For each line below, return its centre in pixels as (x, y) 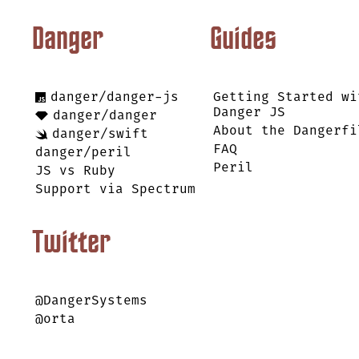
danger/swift (100, 134)
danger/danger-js (115, 97)
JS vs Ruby (75, 171)
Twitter (71, 245)
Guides (243, 41)
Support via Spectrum (115, 189)
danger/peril (83, 152)
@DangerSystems (91, 301)
